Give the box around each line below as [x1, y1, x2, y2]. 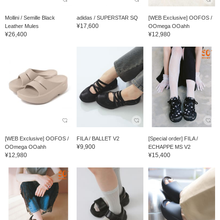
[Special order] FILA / [148, 135, 198, 141]
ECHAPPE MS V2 [148, 143, 191, 150]
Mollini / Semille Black [5, 15, 55, 21]
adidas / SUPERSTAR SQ [76, 15, 138, 21]
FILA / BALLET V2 [76, 135, 119, 141]
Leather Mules [5, 23, 39, 29]
